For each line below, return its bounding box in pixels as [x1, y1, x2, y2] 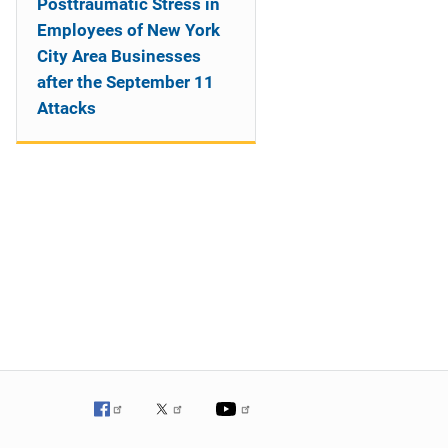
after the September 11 [37, 72, 214, 92]
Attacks [37, 98, 96, 118]
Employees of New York [37, 20, 220, 40]
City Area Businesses [37, 46, 201, 66]
